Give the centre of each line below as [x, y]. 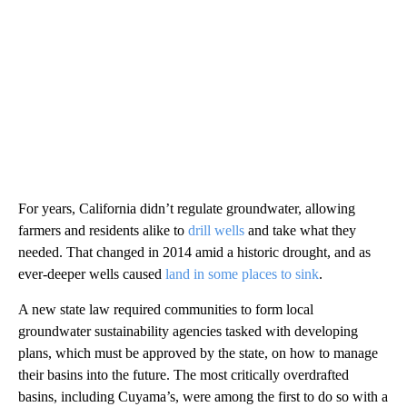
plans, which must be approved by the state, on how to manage [198, 353]
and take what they [300, 231]
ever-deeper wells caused [92, 274]
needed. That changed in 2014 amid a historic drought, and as [194, 253]
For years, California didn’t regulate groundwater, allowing [187, 209]
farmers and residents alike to [103, 231]
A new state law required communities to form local [166, 310]
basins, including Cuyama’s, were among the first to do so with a [203, 397]
